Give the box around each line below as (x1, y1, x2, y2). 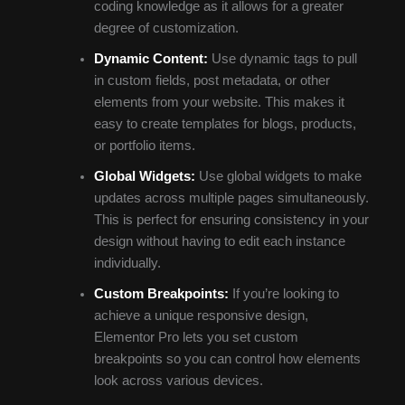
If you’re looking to (228, 287, 339, 302)
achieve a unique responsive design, (93, 308, 308, 324)
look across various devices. (93, 373, 263, 389)
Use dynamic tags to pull (207, 52, 357, 67)
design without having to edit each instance (93, 234, 345, 250)
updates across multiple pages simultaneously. (93, 191, 369, 206)
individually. (93, 256, 161, 271)
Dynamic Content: (93, 52, 208, 67)
